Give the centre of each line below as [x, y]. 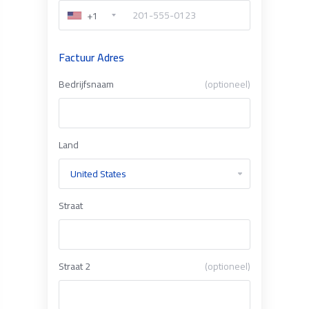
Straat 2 [74, 266]
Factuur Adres [91, 57]
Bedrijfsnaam [86, 84]
